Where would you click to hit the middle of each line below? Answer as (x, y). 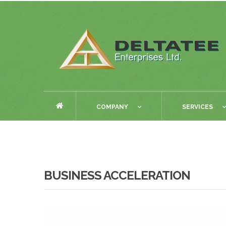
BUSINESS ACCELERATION (117, 175)
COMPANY (112, 107)
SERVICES (197, 107)
